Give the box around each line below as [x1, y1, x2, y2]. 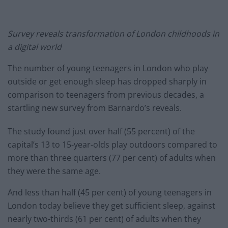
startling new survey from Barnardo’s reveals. [8, 102, 182, 114]
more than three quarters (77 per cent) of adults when [8, 152, 216, 164]
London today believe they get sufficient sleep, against [8, 200, 215, 212]
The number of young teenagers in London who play [8, 63, 208, 74]
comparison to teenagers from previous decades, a [8, 89, 204, 101]
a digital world [8, 41, 62, 53]
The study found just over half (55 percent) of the [8, 126, 195, 137]
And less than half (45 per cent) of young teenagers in [8, 187, 212, 198]
